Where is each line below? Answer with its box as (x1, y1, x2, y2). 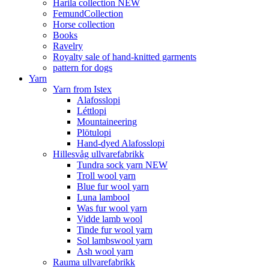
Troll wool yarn (77, 171, 136, 181)
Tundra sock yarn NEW (77, 160, 168, 170)
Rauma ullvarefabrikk (53, 257, 135, 267)
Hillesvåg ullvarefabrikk (53, 149, 144, 159)
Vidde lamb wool (77, 214, 142, 224)
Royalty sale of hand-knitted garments (53, 52, 196, 62)
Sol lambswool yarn (77, 235, 153, 246)
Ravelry (53, 41, 83, 51)
